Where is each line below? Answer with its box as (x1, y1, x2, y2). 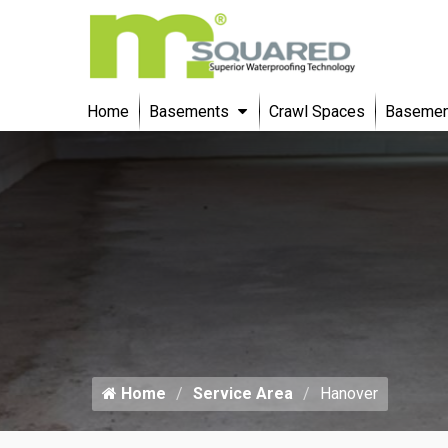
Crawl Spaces (269, 101, 365, 121)
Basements (149, 101, 229, 121)
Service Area (193, 383, 293, 403)
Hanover (320, 383, 378, 403)
